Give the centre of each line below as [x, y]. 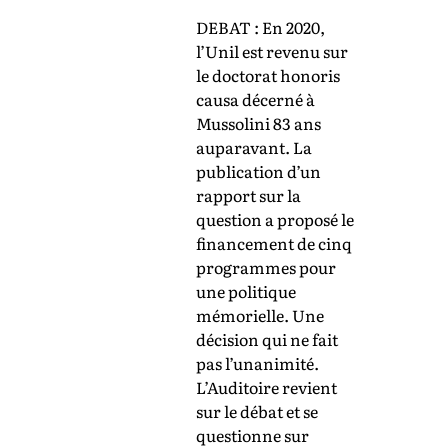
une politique [246, 291]
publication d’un [258, 171]
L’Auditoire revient [266, 387]
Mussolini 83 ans [258, 123]
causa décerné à [255, 99]
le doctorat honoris [268, 75]
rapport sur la [248, 195]
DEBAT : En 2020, [260, 27]
